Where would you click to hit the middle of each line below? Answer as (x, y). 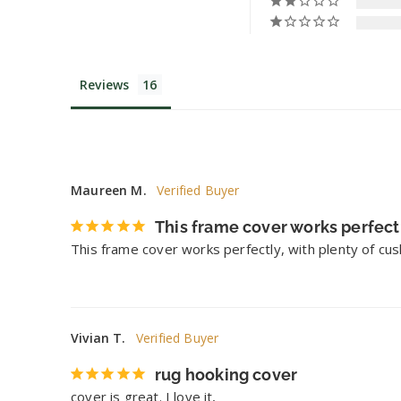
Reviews (105, 85)
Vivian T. (98, 338)
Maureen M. (109, 191)
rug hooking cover (226, 375)
